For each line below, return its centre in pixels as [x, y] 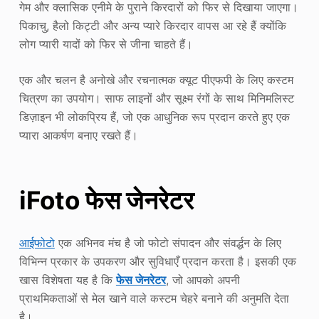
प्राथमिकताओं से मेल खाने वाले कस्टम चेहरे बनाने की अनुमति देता [154, 298]
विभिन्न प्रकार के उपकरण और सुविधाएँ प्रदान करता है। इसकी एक [157, 261]
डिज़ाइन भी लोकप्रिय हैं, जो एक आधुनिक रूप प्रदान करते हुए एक [154, 116]
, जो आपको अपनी [203, 279]
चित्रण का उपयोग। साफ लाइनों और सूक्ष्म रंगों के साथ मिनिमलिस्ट [156, 98]
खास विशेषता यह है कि [67, 279]
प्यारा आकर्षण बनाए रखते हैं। [78, 135]
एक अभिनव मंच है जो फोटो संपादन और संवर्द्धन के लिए [168, 242]
